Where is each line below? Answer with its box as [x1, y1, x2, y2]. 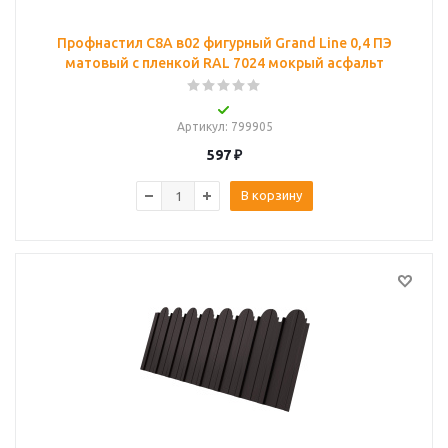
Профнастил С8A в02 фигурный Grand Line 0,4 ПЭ [57, 35, 392, 51]
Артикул [176, 120, 225, 133]
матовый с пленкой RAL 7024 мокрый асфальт [65, 55, 384, 71]
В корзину [241, 188, 302, 202]
